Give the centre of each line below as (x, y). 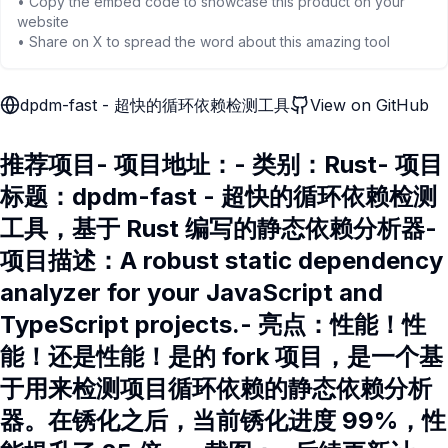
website (43, 21)
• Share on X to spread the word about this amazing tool (203, 41)
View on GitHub (369, 105)
